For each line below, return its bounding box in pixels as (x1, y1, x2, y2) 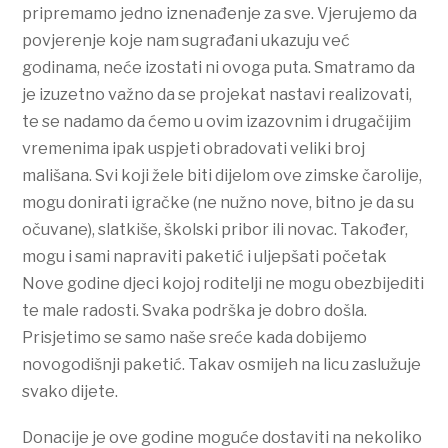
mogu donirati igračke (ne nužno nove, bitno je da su (22, 192, 415, 212)
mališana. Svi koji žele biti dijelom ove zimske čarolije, (22, 165, 423, 185)
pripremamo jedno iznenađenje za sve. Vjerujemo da (22, 3, 418, 23)
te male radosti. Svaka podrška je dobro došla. (22, 300, 368, 320)
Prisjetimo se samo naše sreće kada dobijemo (22, 327, 368, 347)
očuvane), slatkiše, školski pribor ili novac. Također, (22, 219, 409, 239)
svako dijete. (22, 381, 119, 401)
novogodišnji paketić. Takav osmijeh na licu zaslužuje (22, 354, 422, 374)
